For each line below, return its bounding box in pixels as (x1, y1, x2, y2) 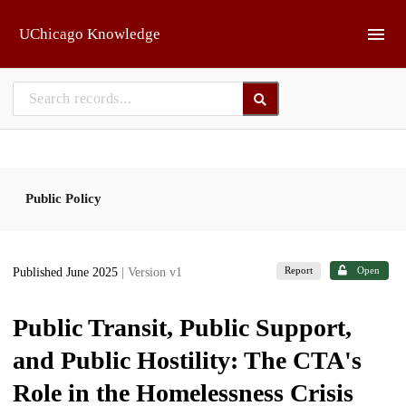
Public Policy (25, 190, 101, 206)
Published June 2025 (13, 266, 121, 280)
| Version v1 (121, 266, 182, 280)
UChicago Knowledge (19, 25, 160, 43)
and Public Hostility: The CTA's (13, 345, 362, 374)
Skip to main (24, 14, 95, 27)
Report (285, 265, 314, 276)
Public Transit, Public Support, (13, 313, 352, 342)
